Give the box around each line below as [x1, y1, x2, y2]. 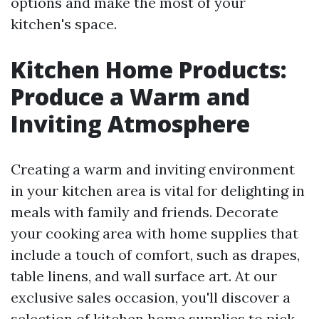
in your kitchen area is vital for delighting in [11, 181, 305, 199]
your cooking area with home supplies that [11, 224, 298, 242]
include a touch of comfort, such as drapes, [11, 245, 300, 263]
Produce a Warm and [11, 80, 250, 112]
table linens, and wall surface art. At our [11, 266, 277, 285]
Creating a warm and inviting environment [11, 159, 295, 178]
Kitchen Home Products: [11, 53, 287, 85]
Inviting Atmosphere [11, 108, 250, 139]
